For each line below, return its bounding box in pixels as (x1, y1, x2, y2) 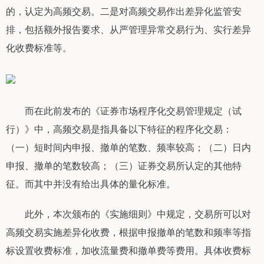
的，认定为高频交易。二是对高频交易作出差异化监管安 (6, 4, 242, 18)
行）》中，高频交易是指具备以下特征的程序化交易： (6, 121, 232, 136)
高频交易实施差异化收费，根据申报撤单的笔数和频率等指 (6, 225, 251, 239)
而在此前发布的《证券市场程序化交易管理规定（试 (6, 103, 242, 117)
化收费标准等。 (6, 40, 72, 54)
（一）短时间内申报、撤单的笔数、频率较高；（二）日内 (6, 140, 251, 154)
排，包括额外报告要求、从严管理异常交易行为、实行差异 (6, 22, 251, 36)
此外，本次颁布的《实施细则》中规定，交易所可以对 (6, 206, 251, 220)
